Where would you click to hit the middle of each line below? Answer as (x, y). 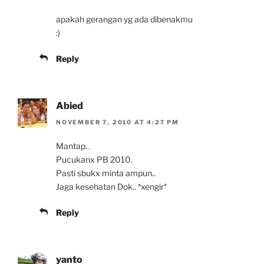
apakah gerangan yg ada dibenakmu (124, 19)
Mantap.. (72, 146)
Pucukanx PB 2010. (94, 160)
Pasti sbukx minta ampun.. (106, 173)
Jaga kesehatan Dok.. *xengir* (111, 187)
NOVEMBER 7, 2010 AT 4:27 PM (118, 122)
